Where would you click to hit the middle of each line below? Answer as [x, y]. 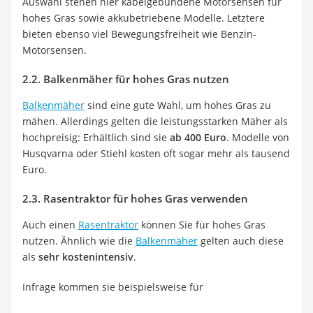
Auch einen [50, 225]
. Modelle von [258, 138]
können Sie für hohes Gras [202, 225]
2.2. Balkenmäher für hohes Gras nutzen [126, 79]
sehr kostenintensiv [86, 257]
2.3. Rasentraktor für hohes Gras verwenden [135, 199]
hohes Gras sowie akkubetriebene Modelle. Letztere [144, 18]
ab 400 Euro [198, 138]
